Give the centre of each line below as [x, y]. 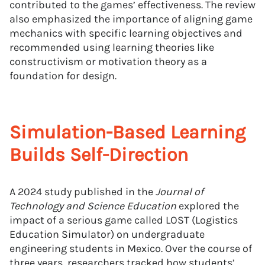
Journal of [180, 192]
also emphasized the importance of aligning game [131, 19]
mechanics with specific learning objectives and [126, 33]
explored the [208, 206]
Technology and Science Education [93, 206]
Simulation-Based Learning [127, 132]
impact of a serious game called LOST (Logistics [124, 220]
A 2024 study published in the [83, 192]
